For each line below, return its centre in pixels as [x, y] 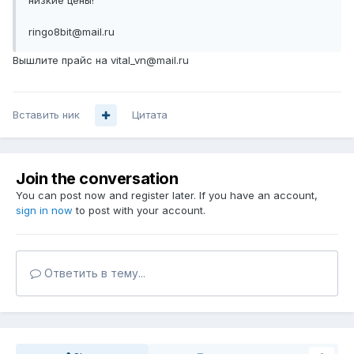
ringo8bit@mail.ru [72, 32]
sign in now [44, 211]
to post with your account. [139, 211]
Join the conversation [97, 179]
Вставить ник [46, 115]
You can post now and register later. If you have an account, [167, 196]
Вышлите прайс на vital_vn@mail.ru [101, 60]
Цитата [150, 115]
